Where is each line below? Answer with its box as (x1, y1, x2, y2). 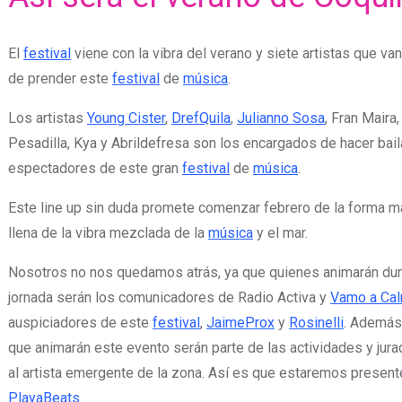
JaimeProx (206, 313, 275, 331)
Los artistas (8, 109, 87, 127)
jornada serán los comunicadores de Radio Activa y (8, 288, 330, 306)
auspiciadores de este (8, 313, 153, 331)
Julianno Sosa (237, 109, 325, 127)
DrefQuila (171, 109, 231, 127)
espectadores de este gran (8, 159, 182, 177)
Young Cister (87, 109, 165, 127)
